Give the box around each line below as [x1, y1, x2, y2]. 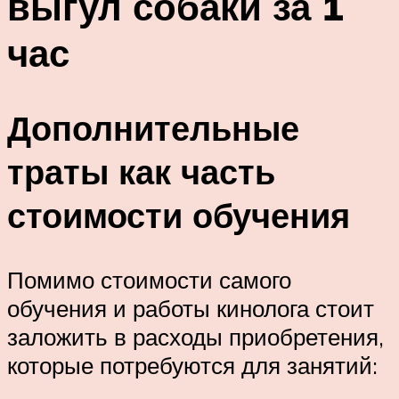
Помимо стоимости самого [7, 265, 291, 295]
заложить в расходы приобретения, [7, 322, 384, 352]
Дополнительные [7, 106, 299, 151]
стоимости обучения [7, 193, 350, 238]
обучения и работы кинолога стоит [7, 294, 374, 323]
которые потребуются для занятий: [7, 351, 378, 380]
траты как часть [7, 150, 275, 194]
